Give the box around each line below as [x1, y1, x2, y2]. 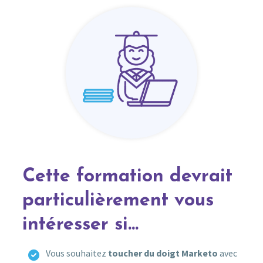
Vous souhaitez [45, 247, 106, 259]
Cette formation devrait [22, 167, 232, 186]
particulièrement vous [22, 191, 214, 210]
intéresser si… [22, 215, 139, 234]
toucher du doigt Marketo [106, 247, 218, 259]
